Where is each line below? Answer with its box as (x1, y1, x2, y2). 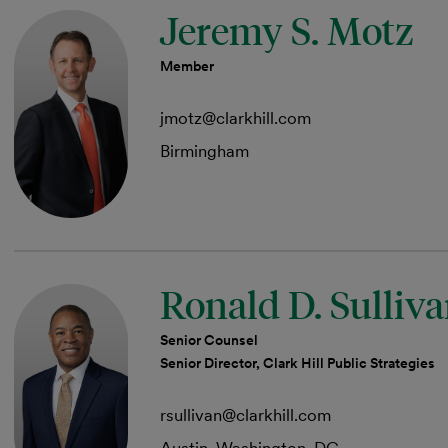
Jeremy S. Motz (160, 6, 414, 54)
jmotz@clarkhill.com (160, 107, 311, 129)
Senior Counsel (160, 331, 258, 349)
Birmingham (160, 140, 249, 162)
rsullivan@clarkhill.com (160, 404, 331, 426)
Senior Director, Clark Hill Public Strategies (160, 354, 435, 372)
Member (160, 57, 214, 75)
